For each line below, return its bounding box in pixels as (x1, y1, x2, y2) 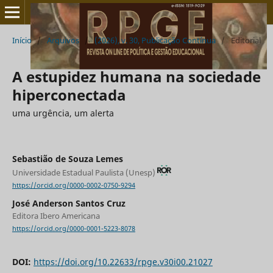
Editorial (230, 34, 261, 46)
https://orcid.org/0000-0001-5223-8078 (12, 224, 135, 233)
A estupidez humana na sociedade (12, 66, 261, 87)
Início (12, 34, 32, 46)
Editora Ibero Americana (12, 210, 100, 221)
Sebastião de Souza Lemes (12, 152, 123, 165)
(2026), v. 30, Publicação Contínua (94, 34, 216, 46)
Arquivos (46, 34, 79, 46)
